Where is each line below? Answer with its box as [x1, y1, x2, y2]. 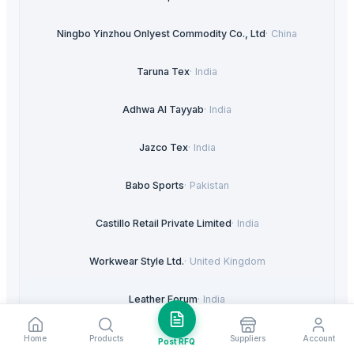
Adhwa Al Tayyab [122, 103, 204, 115]
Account [302, 333, 335, 343]
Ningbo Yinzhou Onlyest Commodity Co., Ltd [57, 27, 265, 40]
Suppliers [230, 333, 266, 343]
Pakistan [189, 179, 229, 191]
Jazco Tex [138, 141, 188, 153]
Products [88, 333, 123, 343]
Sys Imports [135, 330, 191, 343]
